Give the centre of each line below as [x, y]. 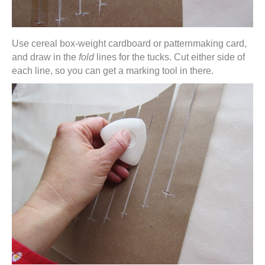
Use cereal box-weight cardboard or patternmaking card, [129, 43]
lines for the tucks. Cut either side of [169, 57]
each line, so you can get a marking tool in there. [113, 71]
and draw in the [45, 57]
